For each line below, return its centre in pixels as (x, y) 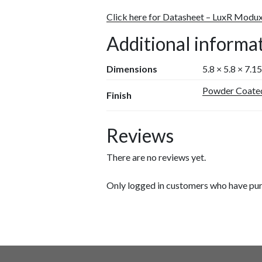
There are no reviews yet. (156, 157)
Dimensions (132, 69)
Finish (119, 95)
